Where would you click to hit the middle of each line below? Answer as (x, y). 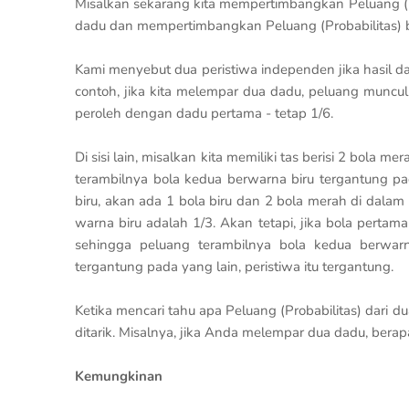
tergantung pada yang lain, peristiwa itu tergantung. (234, 267)
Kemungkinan (119, 376)
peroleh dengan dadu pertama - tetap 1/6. (204, 113)
